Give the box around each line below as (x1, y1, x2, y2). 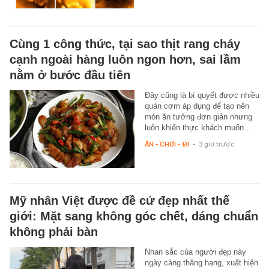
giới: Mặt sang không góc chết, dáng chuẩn (10, 209, 258, 223)
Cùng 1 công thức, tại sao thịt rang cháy (10, 37, 240, 50)
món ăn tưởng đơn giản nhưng (144, 112, 252, 121)
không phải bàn (10, 225, 98, 238)
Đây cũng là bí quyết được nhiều (144, 90, 259, 100)
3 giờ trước (198, 139, 234, 148)
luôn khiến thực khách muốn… (144, 122, 252, 132)
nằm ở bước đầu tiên (10, 68, 130, 82)
